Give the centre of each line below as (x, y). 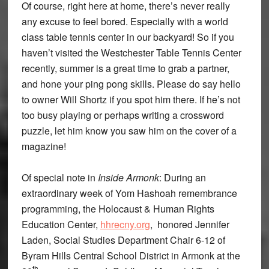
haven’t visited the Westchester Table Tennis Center (131, 52)
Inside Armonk (128, 177)
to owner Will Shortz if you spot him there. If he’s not (131, 99)
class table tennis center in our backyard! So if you (128, 37)
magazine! (44, 146)
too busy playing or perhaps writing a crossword (122, 115)
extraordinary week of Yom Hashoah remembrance (129, 193)
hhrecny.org (125, 224)
